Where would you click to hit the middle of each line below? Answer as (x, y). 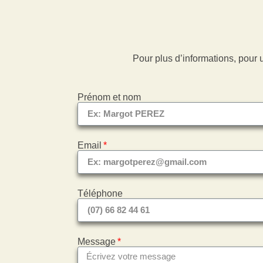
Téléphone (100, 193)
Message (97, 241)
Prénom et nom (109, 97)
